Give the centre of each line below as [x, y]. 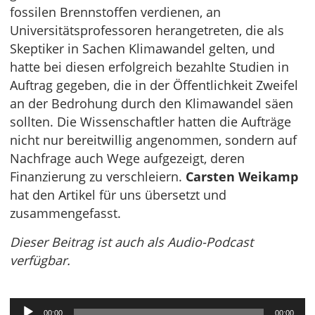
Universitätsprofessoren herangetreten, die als [147, 30]
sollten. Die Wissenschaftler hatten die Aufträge [150, 122]
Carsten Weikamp [242, 176]
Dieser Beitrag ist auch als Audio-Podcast [131, 242]
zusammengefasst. [65, 213]
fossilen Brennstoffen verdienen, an [115, 12]
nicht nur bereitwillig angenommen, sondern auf [153, 140]
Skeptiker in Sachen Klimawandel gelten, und [142, 49]
